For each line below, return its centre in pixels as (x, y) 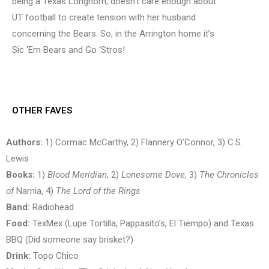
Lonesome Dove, (155, 174)
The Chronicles (229, 174)
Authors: (24, 142)
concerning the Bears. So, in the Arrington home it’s (113, 34)
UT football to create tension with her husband (104, 17)
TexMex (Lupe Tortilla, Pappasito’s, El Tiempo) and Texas (142, 223)
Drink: (18, 255)
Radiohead (52, 207)
